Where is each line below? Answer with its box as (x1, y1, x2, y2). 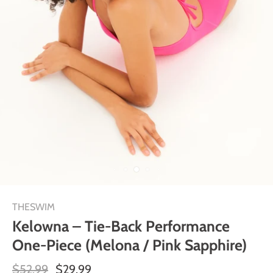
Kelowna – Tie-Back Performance (12, 217, 230, 235)
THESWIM (12, 201, 55, 213)
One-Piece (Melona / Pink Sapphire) (12, 236, 247, 254)
